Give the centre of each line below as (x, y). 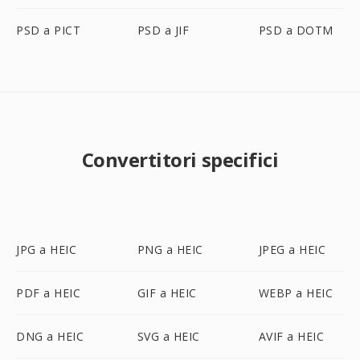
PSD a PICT (48, 30)
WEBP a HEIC (296, 293)
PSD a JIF (163, 30)
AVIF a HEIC (291, 336)
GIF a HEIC (167, 293)
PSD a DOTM (296, 30)
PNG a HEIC (170, 250)
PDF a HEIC (48, 293)
